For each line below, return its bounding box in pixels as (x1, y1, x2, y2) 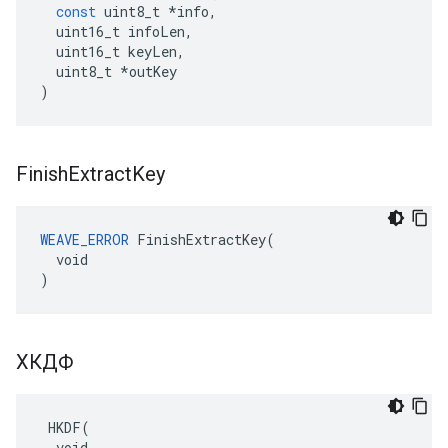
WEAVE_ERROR (40, 230, 129, 249)
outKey (129, 62, 177, 81)
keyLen (128, 42, 177, 61)
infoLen (128, 22, 185, 41)
